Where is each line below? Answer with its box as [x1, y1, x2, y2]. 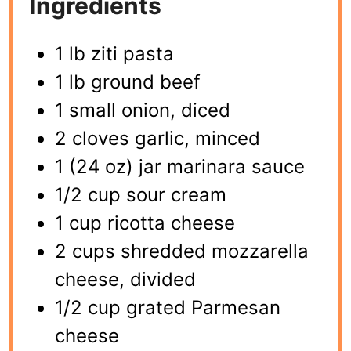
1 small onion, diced [55, 99, 231, 122]
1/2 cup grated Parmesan [55, 296, 281, 320]
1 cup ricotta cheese [55, 212, 236, 235]
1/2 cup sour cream [55, 183, 227, 207]
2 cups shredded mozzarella [55, 240, 309, 263]
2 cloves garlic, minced [55, 127, 261, 150]
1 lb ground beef [55, 71, 201, 94]
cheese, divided [55, 268, 197, 291]
